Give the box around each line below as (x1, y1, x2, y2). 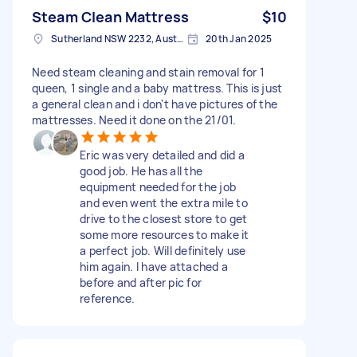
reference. (80, 290, 135, 306)
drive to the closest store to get (80, 210, 248, 226)
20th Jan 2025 (206, 31, 273, 45)
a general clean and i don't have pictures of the (32, 96, 277, 112)
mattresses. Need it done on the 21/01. (32, 112, 237, 127)
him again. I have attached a (80, 258, 228, 274)
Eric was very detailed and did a (80, 147, 245, 163)
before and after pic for (80, 274, 202, 290)
